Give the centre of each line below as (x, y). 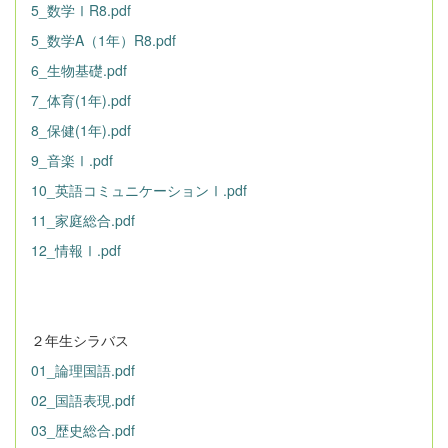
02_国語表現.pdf (83, 400)
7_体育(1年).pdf (81, 100)
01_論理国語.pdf (83, 370)
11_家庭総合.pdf (83, 220)
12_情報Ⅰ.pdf (76, 250)
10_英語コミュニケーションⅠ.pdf (139, 190)
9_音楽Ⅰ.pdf (72, 160)
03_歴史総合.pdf (83, 430)
